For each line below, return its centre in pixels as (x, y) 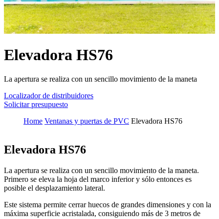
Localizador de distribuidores (49, 95)
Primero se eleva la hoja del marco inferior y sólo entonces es (98, 179)
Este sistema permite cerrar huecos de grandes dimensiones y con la (108, 204)
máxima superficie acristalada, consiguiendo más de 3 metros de (102, 213)
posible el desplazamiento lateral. (55, 188)
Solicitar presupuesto (36, 104)
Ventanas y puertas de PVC (87, 121)
